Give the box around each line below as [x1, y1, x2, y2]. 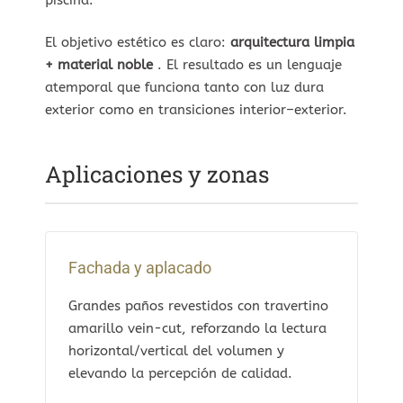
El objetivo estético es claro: [45, 34, 230, 51]
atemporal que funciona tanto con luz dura [45, 79, 324, 96]
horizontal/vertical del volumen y [68, 342, 284, 359]
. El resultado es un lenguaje [157, 57, 342, 74]
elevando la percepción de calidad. [68, 364, 292, 381]
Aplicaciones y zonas [45, 158, 269, 189]
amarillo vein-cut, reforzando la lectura [68, 319, 327, 336]
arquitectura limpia [230, 34, 354, 51]
